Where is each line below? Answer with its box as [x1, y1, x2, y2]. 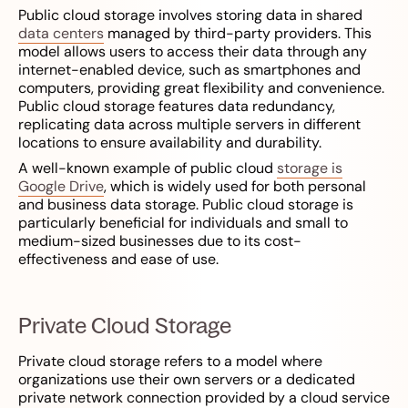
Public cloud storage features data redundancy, [18, 97, 335, 117]
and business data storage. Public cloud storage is [18, 195, 353, 215]
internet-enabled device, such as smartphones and [18, 60, 361, 80]
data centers [18, 24, 104, 44]
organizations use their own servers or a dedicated [18, 370, 355, 390]
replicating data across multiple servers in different [18, 115, 361, 135]
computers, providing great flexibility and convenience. [18, 78, 384, 98]
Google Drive [18, 177, 104, 197]
